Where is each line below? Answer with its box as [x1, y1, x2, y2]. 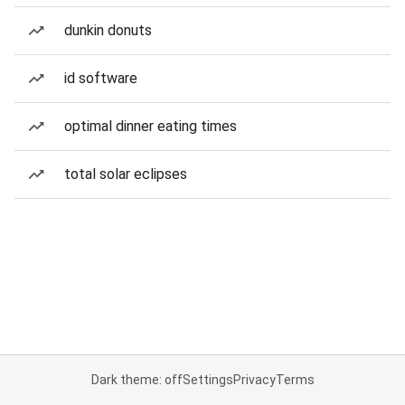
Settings [182, 372, 233, 387]
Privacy [232, 372, 276, 387]
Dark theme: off [90, 372, 183, 387]
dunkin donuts [64, 22, 152, 39]
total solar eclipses [64, 165, 187, 183]
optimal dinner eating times [64, 118, 237, 135]
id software [64, 70, 137, 87]
